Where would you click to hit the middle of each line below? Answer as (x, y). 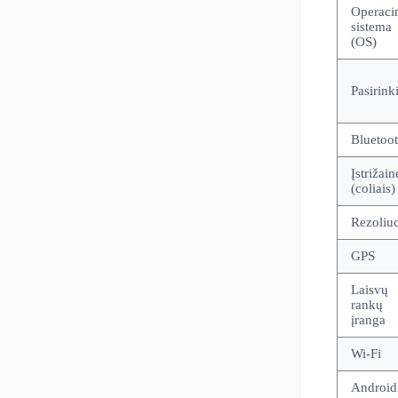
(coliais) (373, 189)
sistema (371, 27)
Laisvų (369, 290)
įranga (368, 320)
